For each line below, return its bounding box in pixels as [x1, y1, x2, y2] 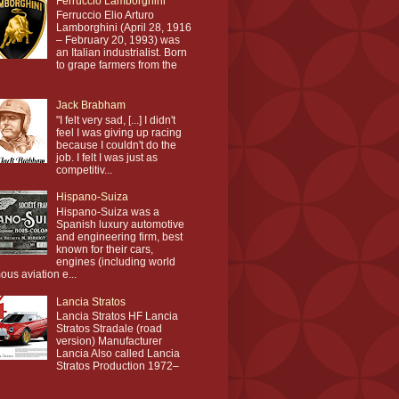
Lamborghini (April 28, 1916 [55, 21, 191, 35]
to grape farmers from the [55, 59, 177, 72]
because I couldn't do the [55, 138, 176, 151]
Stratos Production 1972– [55, 359, 179, 372]
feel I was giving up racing [55, 126, 182, 139]
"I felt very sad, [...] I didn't [55, 113, 175, 126]
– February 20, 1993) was [55, 34, 180, 47]
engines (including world [55, 255, 175, 268]
